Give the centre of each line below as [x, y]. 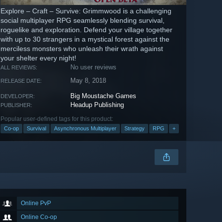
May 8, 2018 [88, 81]
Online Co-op [39, 217]
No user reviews [94, 67]
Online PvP [36, 203]
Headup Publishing [97, 105]
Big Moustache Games [104, 96]
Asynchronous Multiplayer [85, 129]
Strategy [135, 129]
